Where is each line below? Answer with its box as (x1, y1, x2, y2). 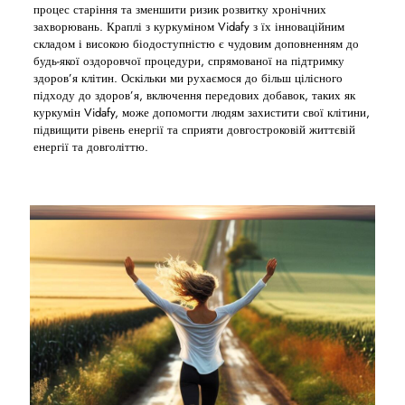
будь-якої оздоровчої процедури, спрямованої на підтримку (33, 52, 344, 70)
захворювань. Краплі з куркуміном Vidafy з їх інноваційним (33, 18, 344, 35)
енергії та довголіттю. (33, 138, 148, 155)
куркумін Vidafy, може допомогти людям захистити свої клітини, (33, 104, 370, 121)
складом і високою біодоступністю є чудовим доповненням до (33, 35, 359, 52)
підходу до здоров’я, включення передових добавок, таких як (33, 87, 355, 104)
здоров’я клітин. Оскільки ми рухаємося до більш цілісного (33, 70, 343, 87)
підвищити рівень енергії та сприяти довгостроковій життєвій (33, 121, 355, 138)
